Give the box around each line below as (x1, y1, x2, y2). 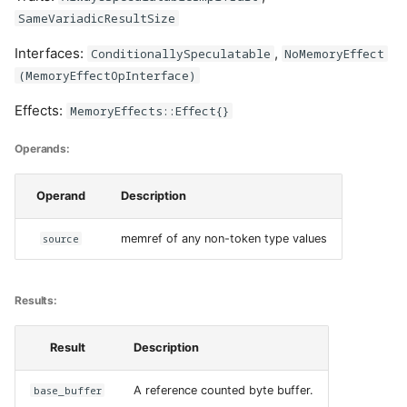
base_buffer (33, 382, 102, 397)
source (43, 232, 79, 246)
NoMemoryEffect (284, 45, 385, 63)
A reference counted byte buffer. (134, 382, 313, 397)
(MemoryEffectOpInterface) (17, 67, 196, 84)
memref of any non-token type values (121, 232, 327, 246)
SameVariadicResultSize (17, 10, 175, 27)
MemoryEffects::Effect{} (69, 103, 229, 120)
